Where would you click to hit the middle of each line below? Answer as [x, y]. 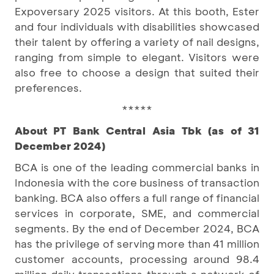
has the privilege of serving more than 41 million [137, 243]
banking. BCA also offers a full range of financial [137, 197]
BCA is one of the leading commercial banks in [137, 167]
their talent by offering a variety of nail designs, [137, 41]
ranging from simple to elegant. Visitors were [137, 57]
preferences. [48, 87]
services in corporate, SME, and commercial [137, 213]
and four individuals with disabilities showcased [137, 26]
